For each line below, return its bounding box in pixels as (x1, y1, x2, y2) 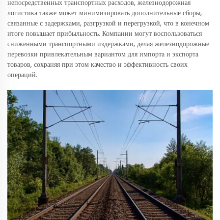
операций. (7, 70, 37, 80)
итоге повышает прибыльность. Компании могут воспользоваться (7, 28, 202, 39)
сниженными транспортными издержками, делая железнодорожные (7, 39, 209, 49)
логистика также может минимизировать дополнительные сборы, (7, 8, 202, 18)
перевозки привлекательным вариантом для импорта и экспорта (7, 49, 198, 59)
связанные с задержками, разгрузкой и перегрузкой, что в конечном (7, 18, 209, 28)
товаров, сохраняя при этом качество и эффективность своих (7, 59, 188, 70)
